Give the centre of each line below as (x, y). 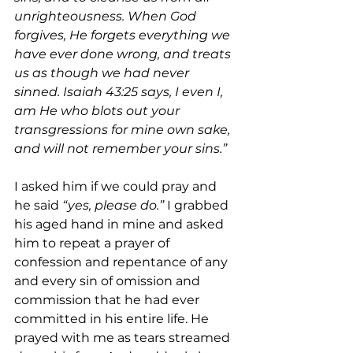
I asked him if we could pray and (117, 187)
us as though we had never (103, 73)
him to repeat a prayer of (93, 243)
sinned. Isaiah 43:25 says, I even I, (120, 92)
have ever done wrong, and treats (124, 54)
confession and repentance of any (123, 262)
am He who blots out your (98, 111)
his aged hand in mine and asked (121, 225)
